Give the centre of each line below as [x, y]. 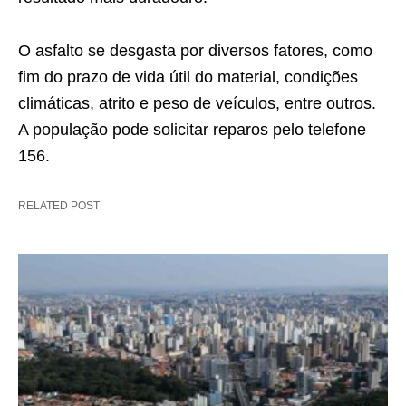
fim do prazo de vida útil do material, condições [188, 77]
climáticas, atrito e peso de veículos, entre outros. [197, 103]
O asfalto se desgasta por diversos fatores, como [195, 50]
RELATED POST [59, 205]
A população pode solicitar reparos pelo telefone [192, 129]
